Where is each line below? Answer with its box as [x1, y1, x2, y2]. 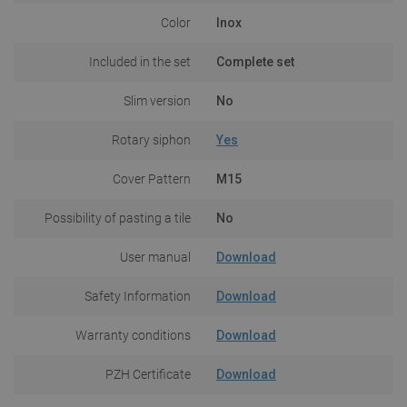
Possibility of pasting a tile [45, 210, 191, 225]
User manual [120, 249, 191, 264]
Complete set [216, 54, 294, 69]
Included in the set [89, 54, 191, 69]
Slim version [124, 93, 191, 108]
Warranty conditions [75, 327, 191, 342]
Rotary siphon [112, 132, 191, 147]
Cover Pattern [113, 171, 191, 186]
